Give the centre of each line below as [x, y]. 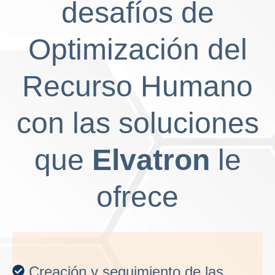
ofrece [137, 197]
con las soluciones [137, 123]
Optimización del [137, 50]
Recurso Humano [137, 87]
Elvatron [151, 160]
